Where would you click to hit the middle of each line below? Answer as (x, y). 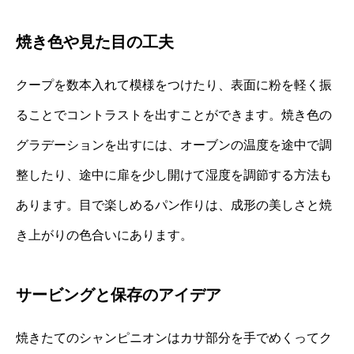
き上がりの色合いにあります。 (104, 235)
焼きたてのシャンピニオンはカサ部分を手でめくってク (174, 337)
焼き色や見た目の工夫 (95, 41)
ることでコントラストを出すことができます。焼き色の (174, 115)
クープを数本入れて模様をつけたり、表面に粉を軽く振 (174, 85)
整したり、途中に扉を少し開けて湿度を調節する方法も (174, 175)
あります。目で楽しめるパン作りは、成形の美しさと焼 (174, 205)
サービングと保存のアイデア (119, 294)
